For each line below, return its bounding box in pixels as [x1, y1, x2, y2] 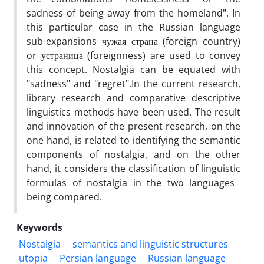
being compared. [27, 190, 102, 203]
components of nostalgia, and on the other [27, 147, 240, 161]
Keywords [16, 220, 62, 234]
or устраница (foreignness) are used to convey [27, 48, 240, 62]
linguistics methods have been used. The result [27, 105, 240, 118]
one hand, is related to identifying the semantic [27, 133, 240, 147]
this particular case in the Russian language [27, 20, 240, 34]
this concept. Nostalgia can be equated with [27, 62, 240, 76]
